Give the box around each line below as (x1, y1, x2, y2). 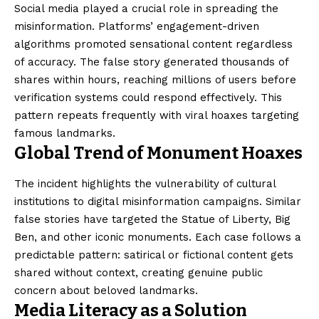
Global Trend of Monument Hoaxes (14, 143, 303, 164)
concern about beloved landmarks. (14, 283, 198, 297)
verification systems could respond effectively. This (14, 91, 282, 105)
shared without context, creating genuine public (14, 266, 263, 279)
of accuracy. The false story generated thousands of (14, 56, 288, 69)
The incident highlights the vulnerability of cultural (14, 177, 276, 190)
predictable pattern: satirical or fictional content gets (14, 248, 293, 261)
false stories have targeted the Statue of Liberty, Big (14, 212, 291, 226)
